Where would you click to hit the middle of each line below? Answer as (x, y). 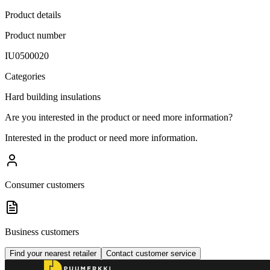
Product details (33, 14)
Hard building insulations (53, 96)
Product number (35, 35)
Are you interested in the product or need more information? (119, 117)
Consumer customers (45, 184)
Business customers (42, 231)
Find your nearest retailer (53, 253)
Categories (25, 76)
